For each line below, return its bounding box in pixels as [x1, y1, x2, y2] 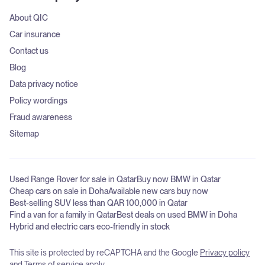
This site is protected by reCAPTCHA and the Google [9, 247, 200, 257]
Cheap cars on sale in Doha [9, 186, 108, 196]
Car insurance [9, 29, 60, 39]
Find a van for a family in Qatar [9, 209, 117, 219]
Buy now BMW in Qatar [137, 174, 221, 184]
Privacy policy [200, 247, 250, 257]
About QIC [9, 12, 48, 22]
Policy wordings [9, 95, 67, 105]
